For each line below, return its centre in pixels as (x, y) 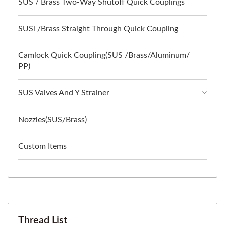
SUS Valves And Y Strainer (64, 93)
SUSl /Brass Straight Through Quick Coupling (98, 29)
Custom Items (42, 146)
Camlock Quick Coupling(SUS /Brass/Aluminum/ (104, 55)
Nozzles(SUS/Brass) (52, 120)
